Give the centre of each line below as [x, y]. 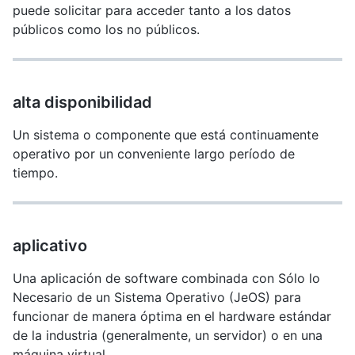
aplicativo [50, 246]
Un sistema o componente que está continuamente [166, 135]
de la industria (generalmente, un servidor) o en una [168, 335]
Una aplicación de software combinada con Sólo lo [166, 278]
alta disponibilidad [82, 102]
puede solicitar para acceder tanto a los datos [152, 10]
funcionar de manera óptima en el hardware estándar [172, 316]
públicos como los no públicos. [106, 29]
